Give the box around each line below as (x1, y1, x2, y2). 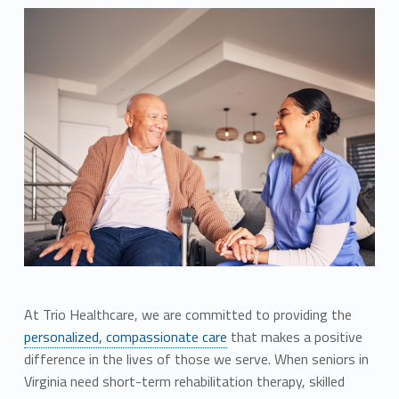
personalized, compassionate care (23, 326, 227, 348)
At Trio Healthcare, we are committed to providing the (23, 304, 352, 326)
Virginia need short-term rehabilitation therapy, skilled (23, 370, 345, 393)
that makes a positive (226, 326, 362, 348)
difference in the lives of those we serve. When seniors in (23, 348, 369, 370)
